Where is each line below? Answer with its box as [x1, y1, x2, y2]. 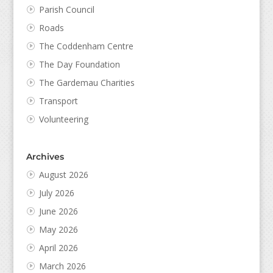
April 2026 [38, 241, 78, 253]
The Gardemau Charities [38, 76, 135, 88]
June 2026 [38, 205, 78, 217]
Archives [26, 151, 64, 162]
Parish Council [38, 3, 94, 15]
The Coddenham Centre [38, 40, 133, 52]
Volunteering [38, 113, 88, 125]
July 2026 [38, 186, 74, 199]
